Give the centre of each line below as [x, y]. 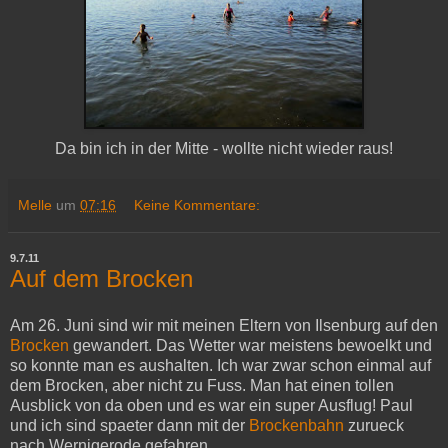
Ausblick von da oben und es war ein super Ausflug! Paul [211, 406]
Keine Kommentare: [197, 204]
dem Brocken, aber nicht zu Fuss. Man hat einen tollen [202, 386]
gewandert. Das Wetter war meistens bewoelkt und [250, 346]
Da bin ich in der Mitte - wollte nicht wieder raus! [224, 148]
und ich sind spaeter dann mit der [129, 426]
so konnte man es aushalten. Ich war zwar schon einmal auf [220, 366]
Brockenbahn [296, 426]
